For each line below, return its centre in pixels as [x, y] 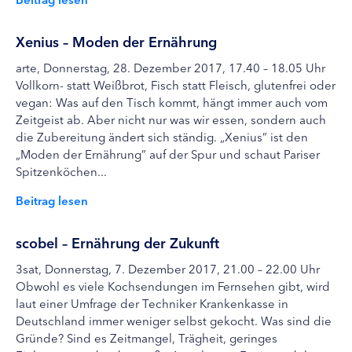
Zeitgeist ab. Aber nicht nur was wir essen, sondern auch [171, 119]
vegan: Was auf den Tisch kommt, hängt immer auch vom [172, 102]
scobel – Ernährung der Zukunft [117, 242]
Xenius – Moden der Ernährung [116, 41]
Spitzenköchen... [61, 171]
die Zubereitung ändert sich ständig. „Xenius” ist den [162, 136]
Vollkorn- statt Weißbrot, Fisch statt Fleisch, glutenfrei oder [176, 84]
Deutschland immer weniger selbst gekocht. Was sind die [174, 320]
